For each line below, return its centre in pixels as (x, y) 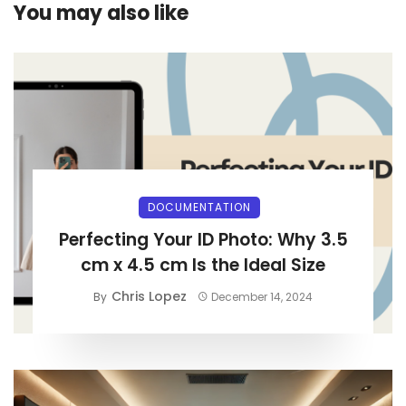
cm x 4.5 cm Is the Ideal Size (203, 265)
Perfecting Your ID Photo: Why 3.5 (203, 239)
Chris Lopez (149, 296)
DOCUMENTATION (199, 207)
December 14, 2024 (262, 296)
